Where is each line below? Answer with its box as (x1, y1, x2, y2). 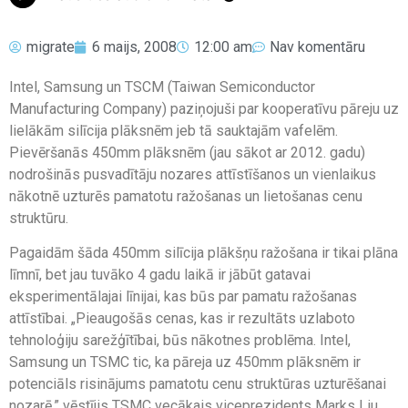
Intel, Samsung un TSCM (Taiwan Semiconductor (9, 77, 315, 96)
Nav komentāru (270, 37, 365, 56)
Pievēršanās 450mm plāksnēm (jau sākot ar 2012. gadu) (9, 143, 365, 161)
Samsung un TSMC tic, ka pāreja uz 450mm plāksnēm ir (9, 353, 361, 372)
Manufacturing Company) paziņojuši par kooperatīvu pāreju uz (9, 99, 399, 117)
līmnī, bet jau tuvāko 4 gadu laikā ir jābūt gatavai (9, 266, 311, 284)
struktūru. (9, 209, 68, 227)
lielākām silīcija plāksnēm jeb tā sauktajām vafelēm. (9, 121, 338, 139)
